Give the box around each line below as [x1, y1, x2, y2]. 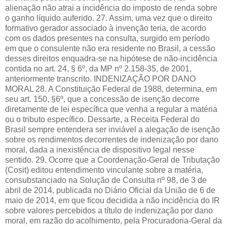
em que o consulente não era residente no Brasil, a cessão [5, 44, 215, 53]
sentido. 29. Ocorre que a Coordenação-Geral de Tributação [5, 155, 220, 164]
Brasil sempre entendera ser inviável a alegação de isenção [5, 125, 220, 134]
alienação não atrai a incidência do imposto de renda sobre [5, 3, 217, 12]
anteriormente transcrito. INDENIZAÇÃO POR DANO [5, 74, 196, 83]
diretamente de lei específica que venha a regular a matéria [5, 104, 217, 113]
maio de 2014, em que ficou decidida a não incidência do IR [5, 196, 220, 205]
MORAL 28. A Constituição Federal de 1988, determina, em [5, 84, 217, 93]
